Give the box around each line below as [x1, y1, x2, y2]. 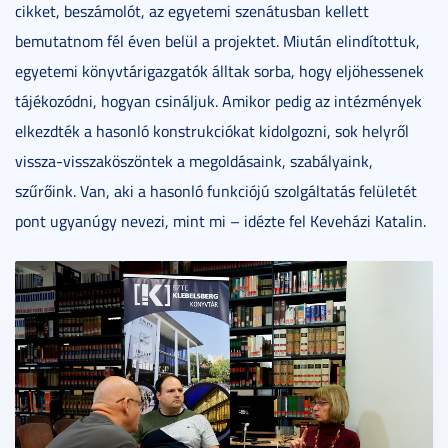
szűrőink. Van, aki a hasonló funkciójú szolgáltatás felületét [15, 179, 417, 202]
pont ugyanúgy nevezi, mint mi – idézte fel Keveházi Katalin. [15, 209, 426, 232]
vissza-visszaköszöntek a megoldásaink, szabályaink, [15, 149, 373, 172]
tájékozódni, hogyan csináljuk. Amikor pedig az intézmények [15, 89, 422, 112]
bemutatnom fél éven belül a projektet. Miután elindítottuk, [15, 29, 420, 52]
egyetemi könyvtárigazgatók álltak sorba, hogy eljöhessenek [15, 59, 424, 82]
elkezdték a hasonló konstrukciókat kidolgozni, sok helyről [15, 119, 409, 142]
